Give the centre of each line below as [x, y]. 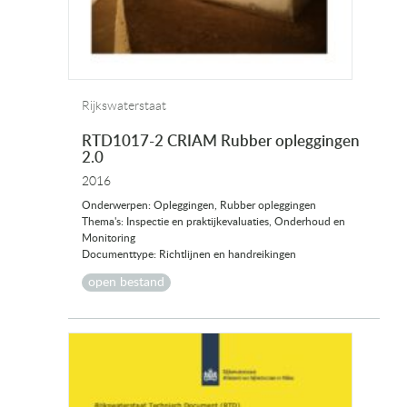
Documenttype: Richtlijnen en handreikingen [189, 255]
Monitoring [109, 238]
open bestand [126, 283]
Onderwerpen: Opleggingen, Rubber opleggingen [199, 206]
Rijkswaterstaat [124, 107]
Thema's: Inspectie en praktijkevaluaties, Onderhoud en [213, 222]
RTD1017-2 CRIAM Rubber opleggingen [221, 142]
